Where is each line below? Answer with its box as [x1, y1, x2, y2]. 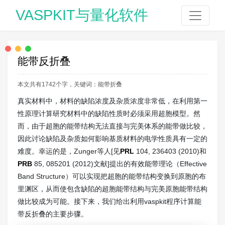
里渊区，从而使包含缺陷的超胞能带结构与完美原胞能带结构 [18, 184, 207, 193]
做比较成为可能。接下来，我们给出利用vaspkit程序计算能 [18, 197, 201, 205]
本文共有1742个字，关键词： [18, 80, 98, 88]
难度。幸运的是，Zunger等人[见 [18, 147, 120, 155]
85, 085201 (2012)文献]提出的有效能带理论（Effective [32, 159, 207, 168]
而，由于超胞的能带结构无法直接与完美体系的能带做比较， [18, 122, 207, 130]
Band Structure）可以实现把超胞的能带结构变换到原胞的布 [18, 172, 206, 180]
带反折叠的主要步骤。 [18, 209, 88, 218]
